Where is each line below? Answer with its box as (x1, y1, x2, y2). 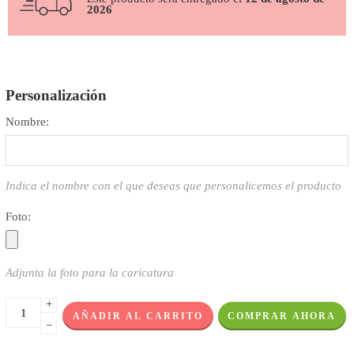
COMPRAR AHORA (228, 311, 337, 322)
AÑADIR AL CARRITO (72, 311, 203, 322)
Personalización (6, 86, 107, 104)
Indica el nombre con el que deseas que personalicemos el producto (6, 179, 341, 192)
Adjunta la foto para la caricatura (6, 266, 174, 280)
